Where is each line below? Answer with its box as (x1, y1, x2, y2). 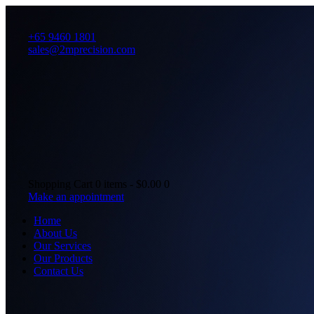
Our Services (34, 239, 91, 252)
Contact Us (34, 264, 83, 277)
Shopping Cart (28, 177, 93, 190)
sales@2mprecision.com (28, 43, 135, 55)
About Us (34, 226, 77, 239)
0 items (95, 177, 127, 190)
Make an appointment (28, 190, 124, 203)
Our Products (34, 252, 93, 264)
